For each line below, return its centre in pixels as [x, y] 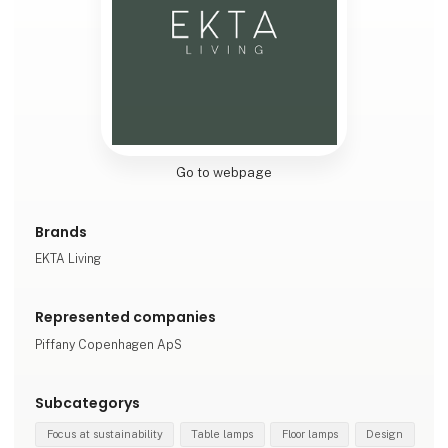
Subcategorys [88, 402]
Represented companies [126, 317]
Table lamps [222, 434]
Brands [61, 231]
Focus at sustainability [104, 434]
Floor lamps [309, 434]
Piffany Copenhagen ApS [109, 344]
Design [385, 434]
